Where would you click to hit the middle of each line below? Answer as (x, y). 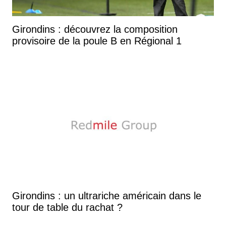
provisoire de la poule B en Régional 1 (97, 41)
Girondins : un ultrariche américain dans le (107, 195)
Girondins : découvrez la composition (95, 29)
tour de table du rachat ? (67, 207)
